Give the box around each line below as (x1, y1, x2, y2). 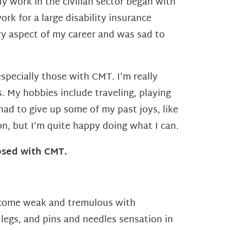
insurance (109, 10, 151, 28)
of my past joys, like (90, 102, 178, 119)
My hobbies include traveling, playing (7, 85, 171, 103)
